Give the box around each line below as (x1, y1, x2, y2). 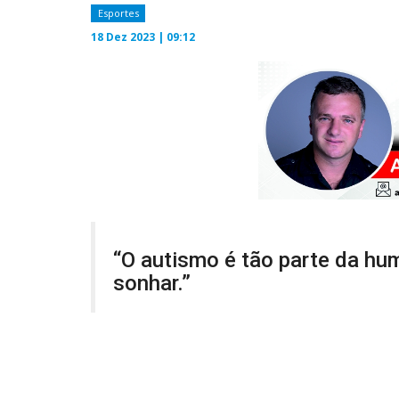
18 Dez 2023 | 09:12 (91, 28, 195, 45)
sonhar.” (113, 271, 191, 297)
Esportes (97, 6, 139, 20)
